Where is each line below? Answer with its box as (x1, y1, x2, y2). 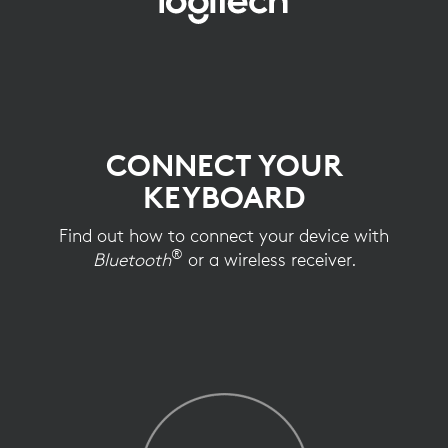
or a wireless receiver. (182, 248, 356, 271)
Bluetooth (92, 248, 171, 271)
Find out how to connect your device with (59, 224, 389, 247)
